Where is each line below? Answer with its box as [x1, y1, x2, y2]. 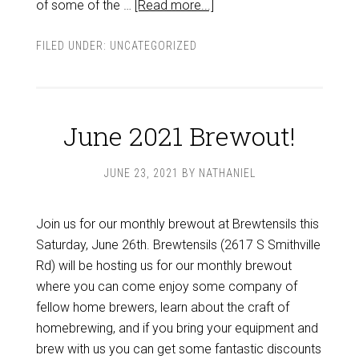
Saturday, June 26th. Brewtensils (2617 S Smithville [35, 237, 321, 252]
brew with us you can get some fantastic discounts [35, 341, 321, 357]
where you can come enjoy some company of [35, 279, 297, 294]
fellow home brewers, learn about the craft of [35, 300, 289, 315]
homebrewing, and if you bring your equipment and [35, 321, 318, 336]
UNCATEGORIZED [109, 39, 197, 52]
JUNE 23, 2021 [103, 167, 179, 179]
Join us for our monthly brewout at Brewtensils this [35, 216, 319, 232]
